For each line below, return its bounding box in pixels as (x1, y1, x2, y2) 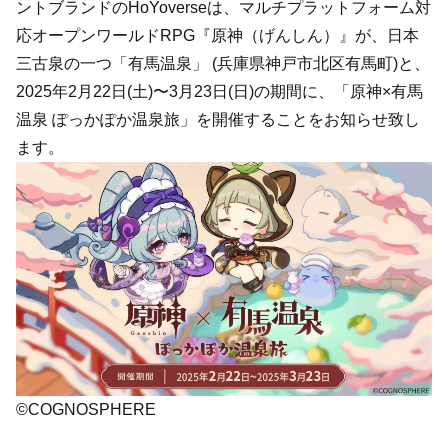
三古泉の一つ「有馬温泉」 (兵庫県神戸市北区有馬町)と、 (16, 55, 430, 73)
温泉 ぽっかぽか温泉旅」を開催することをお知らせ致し (16, 111, 420, 129)
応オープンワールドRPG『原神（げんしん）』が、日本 (16, 27, 419, 45)
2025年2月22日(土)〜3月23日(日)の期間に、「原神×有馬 (16, 83, 423, 101)
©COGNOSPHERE (16, 401, 156, 419)
